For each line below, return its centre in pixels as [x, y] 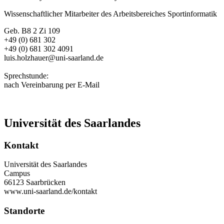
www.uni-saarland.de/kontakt [50, 191]
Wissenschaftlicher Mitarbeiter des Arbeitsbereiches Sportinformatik [110, 13]
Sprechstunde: [26, 75]
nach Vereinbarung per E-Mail [52, 84]
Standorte [24, 211]
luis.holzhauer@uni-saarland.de [54, 57]
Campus [17, 173]
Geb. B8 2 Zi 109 [32, 30]
